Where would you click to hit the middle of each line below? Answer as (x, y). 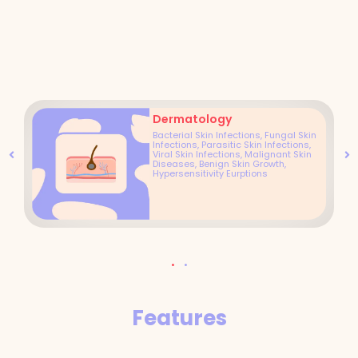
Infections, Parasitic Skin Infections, (232, 145)
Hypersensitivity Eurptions (211, 173)
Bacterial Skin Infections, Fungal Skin (235, 135)
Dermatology (193, 119)
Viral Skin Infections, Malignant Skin (233, 154)
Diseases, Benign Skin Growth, (220, 164)
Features (179, 318)
